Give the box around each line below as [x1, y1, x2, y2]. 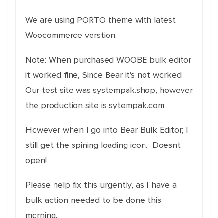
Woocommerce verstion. [25, 30, 117, 40]
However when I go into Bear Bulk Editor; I [25, 125, 188, 135]
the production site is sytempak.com [25, 100, 164, 110]
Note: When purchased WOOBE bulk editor [25, 54, 191, 65]
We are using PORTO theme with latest [25, 15, 176, 25]
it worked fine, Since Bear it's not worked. [25, 70, 185, 80]
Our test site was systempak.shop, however [25, 85, 193, 95]
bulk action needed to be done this [25, 195, 161, 205]
